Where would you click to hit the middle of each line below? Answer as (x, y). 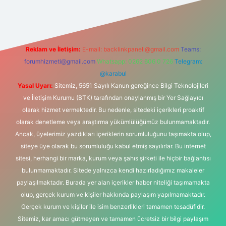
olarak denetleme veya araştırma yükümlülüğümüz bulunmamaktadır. (113, 122)
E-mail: (93, 49)
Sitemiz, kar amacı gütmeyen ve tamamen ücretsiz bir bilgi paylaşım (113, 219)
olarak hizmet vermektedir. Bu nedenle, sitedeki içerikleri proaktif (113, 110)
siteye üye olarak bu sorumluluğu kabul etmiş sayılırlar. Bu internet (113, 146)
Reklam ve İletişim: (53, 49)
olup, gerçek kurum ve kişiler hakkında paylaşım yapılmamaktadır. (113, 194)
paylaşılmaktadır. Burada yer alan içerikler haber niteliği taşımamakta (113, 182)
